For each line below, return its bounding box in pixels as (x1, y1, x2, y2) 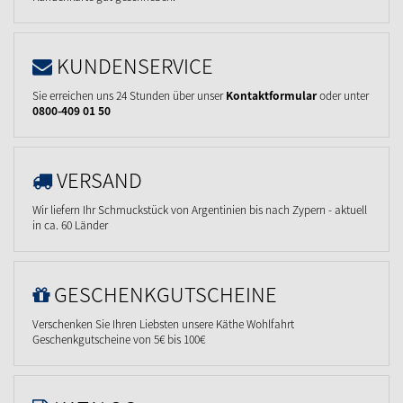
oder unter (317, 87, 369, 104)
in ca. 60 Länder (32, 217, 108, 234)
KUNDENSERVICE (57, 50, 213, 81)
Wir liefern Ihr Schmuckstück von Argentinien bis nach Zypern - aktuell (32, 201, 367, 219)
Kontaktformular (226, 87, 317, 104)
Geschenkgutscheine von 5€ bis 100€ (32, 331, 205, 348)
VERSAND (57, 165, 142, 195)
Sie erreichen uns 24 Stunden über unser (32, 87, 226, 104)
